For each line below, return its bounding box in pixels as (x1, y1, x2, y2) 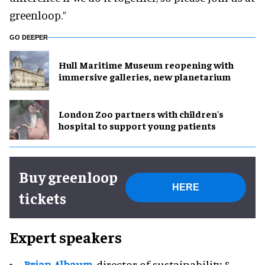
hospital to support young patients (59, 119, 216, 132)
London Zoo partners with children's (59, 108, 224, 120)
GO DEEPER (9, 33, 48, 41)
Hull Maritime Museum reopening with (59, 59, 234, 71)
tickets (19, 188, 66, 207)
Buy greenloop (19, 167, 118, 186)
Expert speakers (9, 227, 122, 247)
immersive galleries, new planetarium (59, 70, 231, 83)
